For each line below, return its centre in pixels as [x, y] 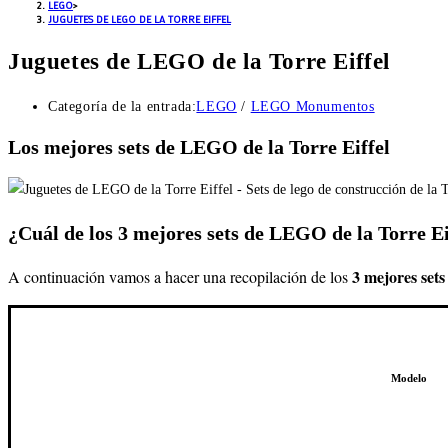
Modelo [408, 379]
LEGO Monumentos [312, 107]
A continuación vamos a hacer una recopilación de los [180, 277]
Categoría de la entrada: [122, 107]
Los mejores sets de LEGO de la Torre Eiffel [199, 146]
